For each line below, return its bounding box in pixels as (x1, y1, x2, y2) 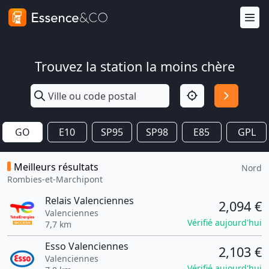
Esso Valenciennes (44, 240, 128, 253)
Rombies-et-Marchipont (7, 174, 103, 185)
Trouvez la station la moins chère (34, 58, 235, 75)
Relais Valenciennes (44, 194, 134, 207)
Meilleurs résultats (14, 160, 98, 174)
